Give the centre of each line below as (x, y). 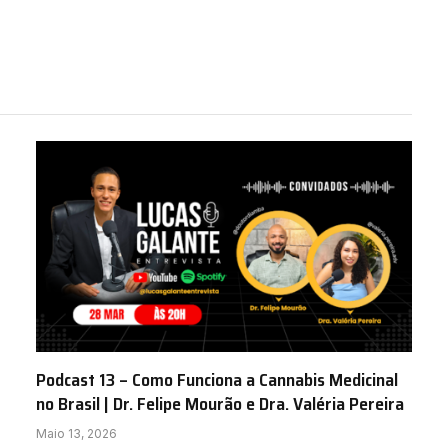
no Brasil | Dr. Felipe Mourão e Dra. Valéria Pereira (220, 404)
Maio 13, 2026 (76, 434)
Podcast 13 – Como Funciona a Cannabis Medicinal (217, 380)
